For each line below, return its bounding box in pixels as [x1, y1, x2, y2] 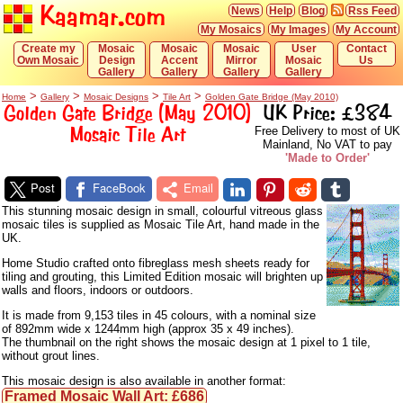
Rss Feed [348, 4, 397, 16]
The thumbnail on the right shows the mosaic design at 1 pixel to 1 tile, [2, 335, 371, 349]
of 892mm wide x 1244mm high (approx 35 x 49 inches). [2, 321, 294, 336]
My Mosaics [201, 23, 262, 35]
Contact [345, 42, 387, 54]
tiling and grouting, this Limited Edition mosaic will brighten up [2, 269, 323, 283]
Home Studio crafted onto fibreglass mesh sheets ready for [2, 255, 309, 270]
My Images [271, 23, 327, 35]
